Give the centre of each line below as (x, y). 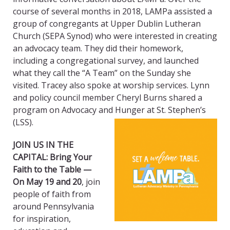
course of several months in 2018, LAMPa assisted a (112, 12)
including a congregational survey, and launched (106, 61)
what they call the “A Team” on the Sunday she (102, 73)
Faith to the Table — (52, 170)
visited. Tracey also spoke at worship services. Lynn (111, 85)
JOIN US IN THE (43, 145)
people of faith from (52, 194)
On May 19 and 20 (47, 182)
